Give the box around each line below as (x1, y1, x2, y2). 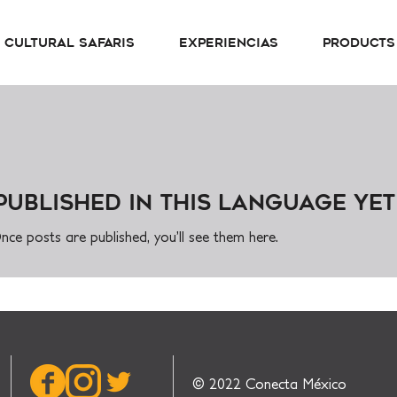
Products (322, 35, 395, 51)
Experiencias (179, 35, 278, 51)
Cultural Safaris (4, 35, 135, 51)
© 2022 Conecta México (192, 376, 346, 392)
